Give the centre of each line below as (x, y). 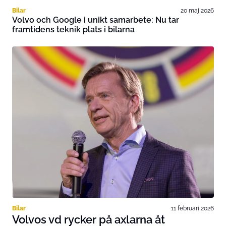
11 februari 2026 (192, 208)
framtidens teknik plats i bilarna (73, 30)
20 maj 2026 (197, 11)
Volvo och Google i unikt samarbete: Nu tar (96, 20)
